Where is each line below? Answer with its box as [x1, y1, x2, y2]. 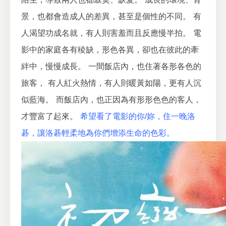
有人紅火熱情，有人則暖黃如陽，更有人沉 [48, 79, 201, 87]
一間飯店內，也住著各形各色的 [88, 62, 201, 71]
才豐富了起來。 [21, 112, 78, 121]
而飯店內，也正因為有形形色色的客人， [56, 95, 201, 104]
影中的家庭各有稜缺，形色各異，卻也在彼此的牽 [21, 45, 199, 54]
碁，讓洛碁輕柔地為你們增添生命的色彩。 [21, 129, 175, 137]
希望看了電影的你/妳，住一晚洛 [80, 112, 195, 121]
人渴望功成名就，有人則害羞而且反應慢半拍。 [21, 29, 191, 37]
